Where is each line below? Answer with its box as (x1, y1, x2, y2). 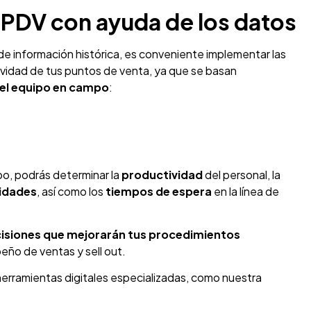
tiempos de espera (106, 183, 212, 199)
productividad (121, 167, 203, 182)
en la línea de (212, 183, 279, 199)
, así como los (37, 183, 106, 199)
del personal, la (203, 167, 280, 182)
